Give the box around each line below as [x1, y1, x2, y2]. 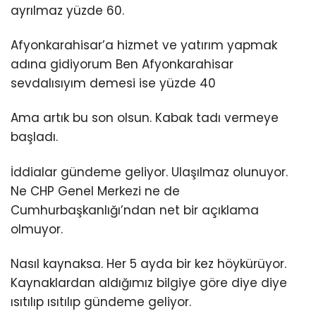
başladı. [11, 128, 58, 146]
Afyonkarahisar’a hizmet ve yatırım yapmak [11, 37, 277, 54]
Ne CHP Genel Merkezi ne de [11, 182, 180, 200]
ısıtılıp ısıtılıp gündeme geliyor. [11, 293, 191, 310]
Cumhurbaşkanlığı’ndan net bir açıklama [11, 201, 259, 219]
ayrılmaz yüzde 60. [11, 2, 124, 20]
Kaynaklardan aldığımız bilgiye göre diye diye [11, 274, 287, 291]
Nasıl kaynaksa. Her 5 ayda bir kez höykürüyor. [11, 255, 286, 272]
